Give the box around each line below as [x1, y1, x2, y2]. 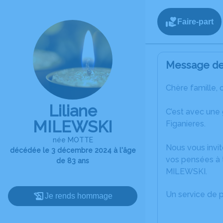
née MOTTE [52, 136, 93, 144]
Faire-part [177, 17, 214, 26]
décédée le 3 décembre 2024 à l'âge [9, 146, 136, 154]
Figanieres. [166, 119, 206, 128]
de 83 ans [56, 157, 89, 165]
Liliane [48, 102, 97, 120]
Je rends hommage [45, 192, 112, 200]
